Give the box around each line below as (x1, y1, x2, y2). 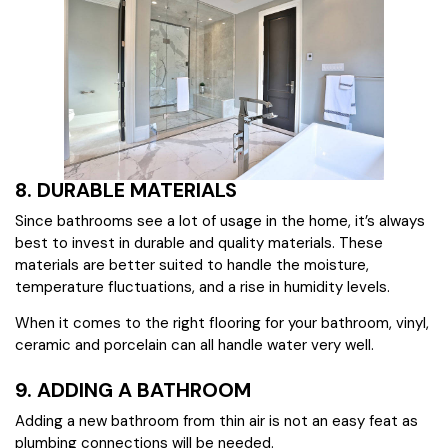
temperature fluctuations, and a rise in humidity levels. (15, 277, 390, 298)
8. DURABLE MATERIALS (15, 177, 237, 204)
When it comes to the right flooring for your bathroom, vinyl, (15, 313, 429, 334)
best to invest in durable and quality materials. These (15, 233, 383, 254)
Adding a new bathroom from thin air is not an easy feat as (15, 411, 418, 432)
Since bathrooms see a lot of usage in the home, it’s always (15, 211, 425, 232)
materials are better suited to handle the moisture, (15, 255, 369, 276)
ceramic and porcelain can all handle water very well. (15, 335, 374, 356)
